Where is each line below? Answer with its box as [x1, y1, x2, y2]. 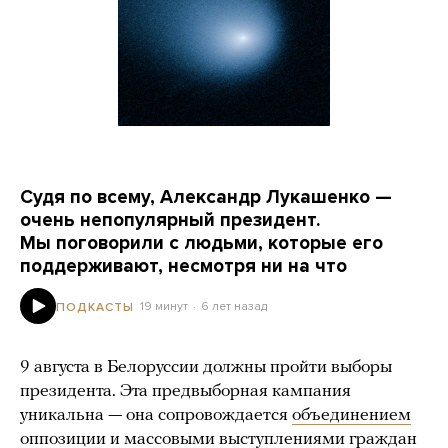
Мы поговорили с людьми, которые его [20, 232, 383, 254]
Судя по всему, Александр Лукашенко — [20, 186, 392, 208]
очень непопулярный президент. [20, 209, 320, 231]
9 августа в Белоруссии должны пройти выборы [20, 358, 392, 377]
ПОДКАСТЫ [56, 299, 134, 314]
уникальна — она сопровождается [20, 406, 292, 425]
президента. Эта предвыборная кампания [20, 382, 351, 401]
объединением [292, 406, 411, 425]
